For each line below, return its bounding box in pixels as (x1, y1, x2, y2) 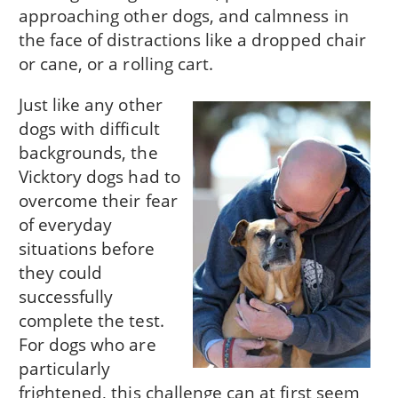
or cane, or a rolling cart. (18, 51, 214, 76)
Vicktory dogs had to (18, 164, 180, 189)
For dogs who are (18, 332, 156, 357)
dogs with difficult (18, 116, 160, 141)
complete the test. (18, 308, 164, 333)
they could (18, 260, 103, 285)
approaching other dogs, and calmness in (18, 3, 349, 28)
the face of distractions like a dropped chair (18, 27, 366, 52)
